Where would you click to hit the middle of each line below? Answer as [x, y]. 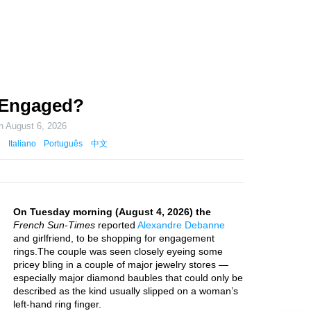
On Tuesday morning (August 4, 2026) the [112, 212]
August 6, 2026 [36, 126]
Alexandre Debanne [181, 225]
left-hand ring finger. [57, 304]
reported [116, 225]
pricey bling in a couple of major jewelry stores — [121, 264]
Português [64, 144]
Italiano [22, 144]
